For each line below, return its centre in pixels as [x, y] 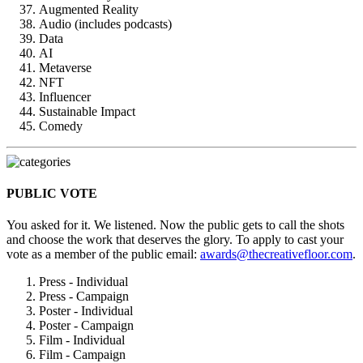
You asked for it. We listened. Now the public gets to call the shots [175, 225]
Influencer [65, 96]
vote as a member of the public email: [103, 254]
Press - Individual [83, 282]
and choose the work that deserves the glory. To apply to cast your [175, 240]
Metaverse [65, 67]
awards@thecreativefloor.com [276, 254]
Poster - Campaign [86, 326]
